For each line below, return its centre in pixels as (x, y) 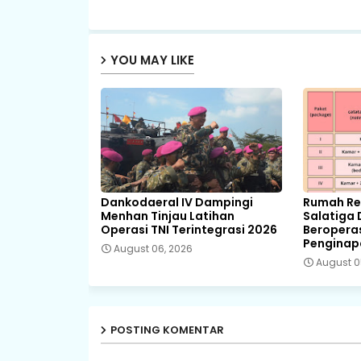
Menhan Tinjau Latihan (167, 216)
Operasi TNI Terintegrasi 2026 (189, 229)
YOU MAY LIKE (152, 60)
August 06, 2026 (153, 248)
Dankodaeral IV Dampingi (176, 202)
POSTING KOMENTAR (167, 330)
